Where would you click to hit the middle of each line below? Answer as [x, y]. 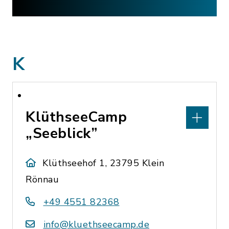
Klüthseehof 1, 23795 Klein [104, 163]
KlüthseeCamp [76, 117]
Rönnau [42, 179]
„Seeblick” [62, 133]
